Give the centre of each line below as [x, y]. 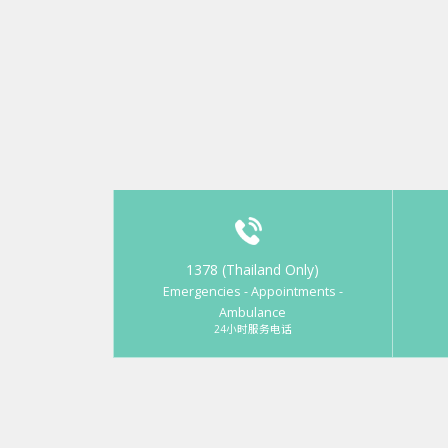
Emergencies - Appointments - [252, 292]
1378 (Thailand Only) [253, 270]
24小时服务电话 [252, 329]
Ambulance [253, 313]
